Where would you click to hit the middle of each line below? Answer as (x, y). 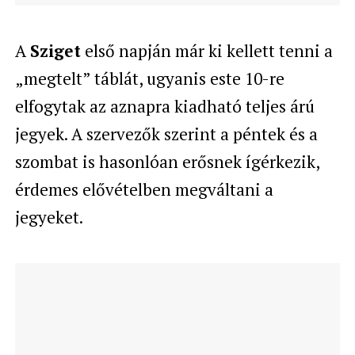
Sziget (55, 50)
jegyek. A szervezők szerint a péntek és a (166, 134)
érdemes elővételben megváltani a (144, 189)
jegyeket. (49, 217)
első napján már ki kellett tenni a (206, 50)
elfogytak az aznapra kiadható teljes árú (164, 106)
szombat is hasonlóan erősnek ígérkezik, (167, 161)
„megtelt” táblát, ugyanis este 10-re (149, 78)
